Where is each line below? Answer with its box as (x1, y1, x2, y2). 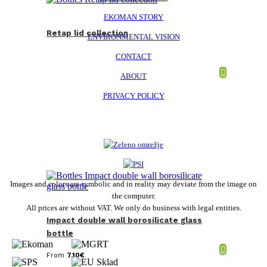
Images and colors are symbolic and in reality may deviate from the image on (10, 179, 257, 188)
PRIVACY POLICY (103, 91, 164, 100)
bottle (46, 228, 73, 238)
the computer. (111, 191, 156, 200)
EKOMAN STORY (104, 12, 163, 21)
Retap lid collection (46, 28, 128, 38)
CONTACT (116, 51, 151, 61)
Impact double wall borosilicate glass (46, 215, 202, 225)
